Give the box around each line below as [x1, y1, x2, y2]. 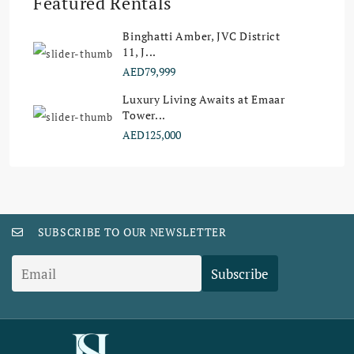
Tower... [122, 107, 167, 122]
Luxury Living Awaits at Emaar [122, 91, 285, 107]
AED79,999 [122, 63, 176, 79]
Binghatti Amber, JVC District [122, 28, 281, 43]
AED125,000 [122, 126, 182, 142]
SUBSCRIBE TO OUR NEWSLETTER [37, 224, 227, 239]
